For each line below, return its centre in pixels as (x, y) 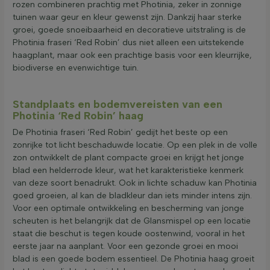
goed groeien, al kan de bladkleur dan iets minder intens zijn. (132, 195)
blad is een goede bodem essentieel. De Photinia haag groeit (133, 259)
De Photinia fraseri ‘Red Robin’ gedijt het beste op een (120, 132)
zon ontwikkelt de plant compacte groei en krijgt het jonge (128, 157)
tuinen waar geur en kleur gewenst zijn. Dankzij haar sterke (127, 17)
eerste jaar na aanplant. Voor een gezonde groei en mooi (125, 246)
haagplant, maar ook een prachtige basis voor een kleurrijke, (132, 55)
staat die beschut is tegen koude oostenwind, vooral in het (129, 233)
